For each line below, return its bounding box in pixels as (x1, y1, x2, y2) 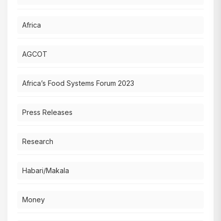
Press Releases (22, 108, 73, 117)
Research (22, 137, 53, 146)
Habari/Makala (22, 166, 69, 175)
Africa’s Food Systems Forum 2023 (22, 79, 134, 88)
